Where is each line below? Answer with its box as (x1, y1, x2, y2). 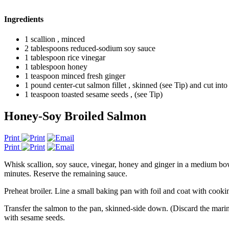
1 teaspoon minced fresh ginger (25, 72, 125, 81)
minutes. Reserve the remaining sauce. (4, 169, 127, 178)
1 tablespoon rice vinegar (25, 53, 105, 62)
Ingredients (4, 14, 43, 24)
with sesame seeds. (4, 213, 65, 222)
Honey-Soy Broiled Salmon (4, 109, 146, 123)
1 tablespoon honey (25, 62, 87, 72)
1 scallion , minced (25, 35, 85, 44)
